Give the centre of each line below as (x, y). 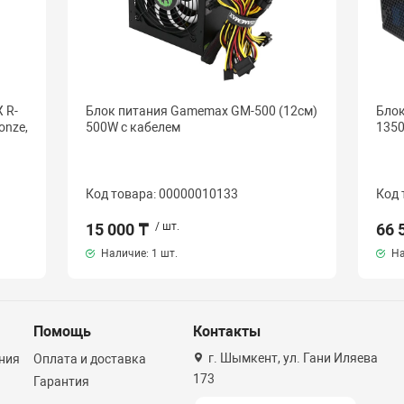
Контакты (227, 331)
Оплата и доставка (89, 359)
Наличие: (125, 253)
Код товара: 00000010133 (162, 193)
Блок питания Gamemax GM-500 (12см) (202, 110)
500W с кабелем (133, 127)
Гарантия (61, 381)
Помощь (62, 331)
